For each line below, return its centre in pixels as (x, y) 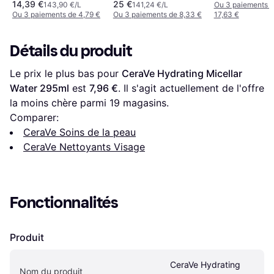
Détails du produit (71, 51)
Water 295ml (39, 88)
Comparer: (34, 118)
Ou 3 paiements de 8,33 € (157, 15)
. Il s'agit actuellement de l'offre (191, 88)
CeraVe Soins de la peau (80, 132)
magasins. (144, 103)
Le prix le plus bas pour (66, 74)
